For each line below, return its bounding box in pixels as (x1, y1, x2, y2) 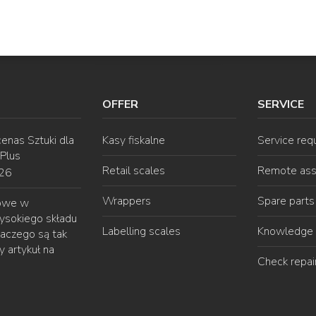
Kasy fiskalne (102, 133, 165, 149)
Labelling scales (102, 224, 181, 240)
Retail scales (102, 163, 165, 179)
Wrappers (102, 193, 151, 209)
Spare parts (257, 193, 315, 209)
